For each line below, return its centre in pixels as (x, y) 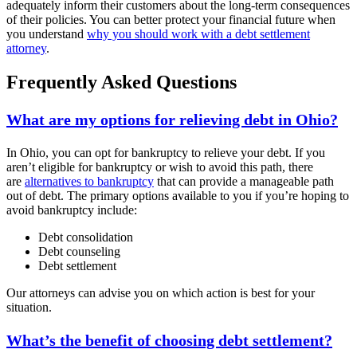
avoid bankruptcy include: (72, 210)
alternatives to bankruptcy (89, 181)
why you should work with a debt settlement (198, 34)
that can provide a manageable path (244, 181)
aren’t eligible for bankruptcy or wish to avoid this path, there (160, 167)
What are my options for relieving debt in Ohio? (172, 119)
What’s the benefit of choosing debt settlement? (169, 341)
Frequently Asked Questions (122, 82)
